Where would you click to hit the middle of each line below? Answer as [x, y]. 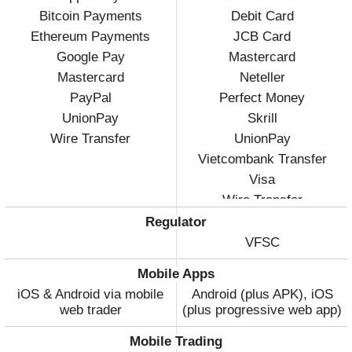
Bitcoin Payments [90, 16]
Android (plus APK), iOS [262, 295]
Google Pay [90, 57]
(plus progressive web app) [262, 310]
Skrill [262, 119]
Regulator [176, 222]
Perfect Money [262, 98]
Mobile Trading [176, 342]
